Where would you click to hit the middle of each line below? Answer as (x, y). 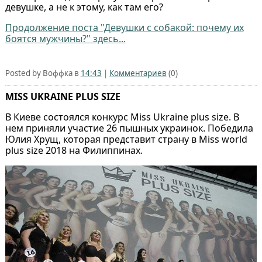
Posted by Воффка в (43, 73)
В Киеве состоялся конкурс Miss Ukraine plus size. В (122, 117)
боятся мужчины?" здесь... (65, 39)
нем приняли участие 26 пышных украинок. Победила (129, 128)
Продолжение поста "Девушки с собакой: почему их (124, 28)
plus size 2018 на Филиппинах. (74, 151)
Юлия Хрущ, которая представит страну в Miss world (126, 139)
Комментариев (138, 73)
